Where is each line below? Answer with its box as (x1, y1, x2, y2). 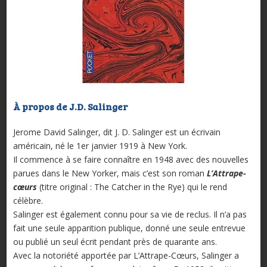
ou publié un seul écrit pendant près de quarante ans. (13, 236, 217, 248)
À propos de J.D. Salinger (13, 100, 129, 113)
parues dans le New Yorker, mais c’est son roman (13, 167, 207, 179)
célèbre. (13, 195, 43, 207)
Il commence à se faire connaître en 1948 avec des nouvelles (13, 154, 249, 166)
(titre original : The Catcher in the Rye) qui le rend (36, 181, 227, 193)
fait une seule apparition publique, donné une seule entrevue (13, 222, 246, 234)
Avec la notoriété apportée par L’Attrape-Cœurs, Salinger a (13, 250, 239, 262)
